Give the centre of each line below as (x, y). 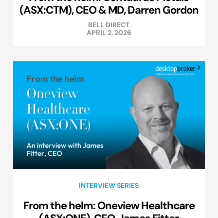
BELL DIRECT (109, 25)
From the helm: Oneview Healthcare (109, 206)
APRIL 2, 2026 (109, 33)
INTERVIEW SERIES (109, 186)
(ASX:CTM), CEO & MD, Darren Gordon (109, 10)
